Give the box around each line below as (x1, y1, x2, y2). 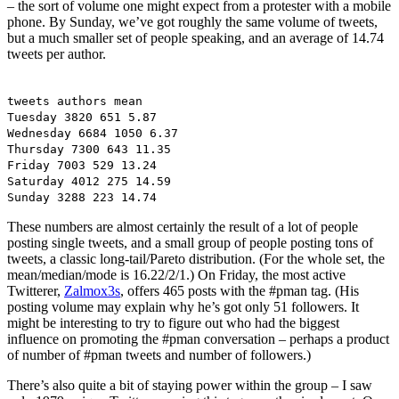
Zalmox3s (64, 282, 120, 298)
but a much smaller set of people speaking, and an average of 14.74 (7, 29, 384, 45)
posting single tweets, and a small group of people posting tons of (7, 234, 373, 250)
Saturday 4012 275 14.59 (7, 174, 171, 188)
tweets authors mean (7, 94, 142, 108)
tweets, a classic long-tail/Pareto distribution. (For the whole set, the (7, 250, 385, 266)
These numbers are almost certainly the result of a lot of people (7, 218, 358, 234)
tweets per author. (7, 45, 106, 61)
